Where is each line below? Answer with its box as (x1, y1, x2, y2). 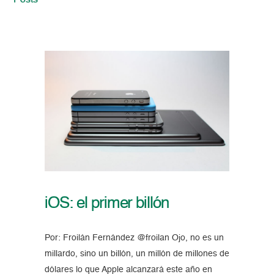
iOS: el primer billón (44, 196, 169, 212)
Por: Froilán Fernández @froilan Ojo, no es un (44, 234, 224, 243)
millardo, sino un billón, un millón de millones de (44, 250, 229, 259)
